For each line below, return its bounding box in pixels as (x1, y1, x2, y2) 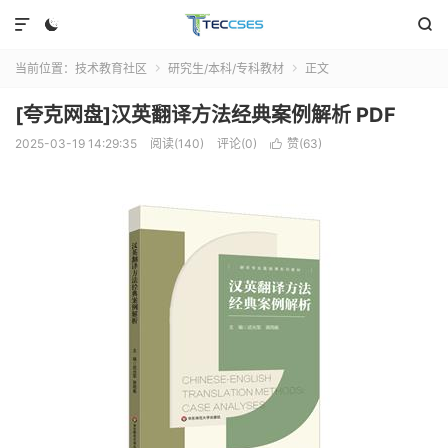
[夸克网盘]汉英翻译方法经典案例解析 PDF (15, 103, 396, 127)
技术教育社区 (75, 61, 147, 76)
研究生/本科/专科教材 (168, 61, 284, 76)
